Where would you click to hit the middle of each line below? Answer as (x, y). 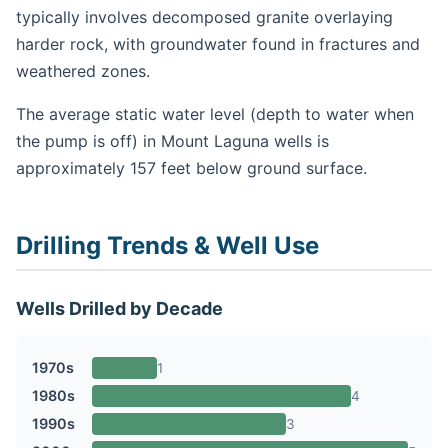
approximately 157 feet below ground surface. (191, 168)
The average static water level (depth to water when (215, 114)
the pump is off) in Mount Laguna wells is (172, 141)
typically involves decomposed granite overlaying (204, 17)
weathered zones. (83, 71)
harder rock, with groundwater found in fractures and (218, 44)
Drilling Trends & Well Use (167, 246)
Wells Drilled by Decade (119, 308)
